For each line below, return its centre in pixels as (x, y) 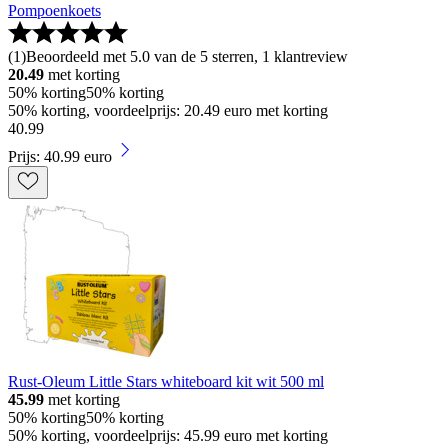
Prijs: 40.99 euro (60, 156)
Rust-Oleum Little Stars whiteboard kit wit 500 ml (166, 381)
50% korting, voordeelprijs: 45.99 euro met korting (168, 435)
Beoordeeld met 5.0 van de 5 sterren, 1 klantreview (187, 56)
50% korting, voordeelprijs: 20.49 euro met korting (168, 110)
